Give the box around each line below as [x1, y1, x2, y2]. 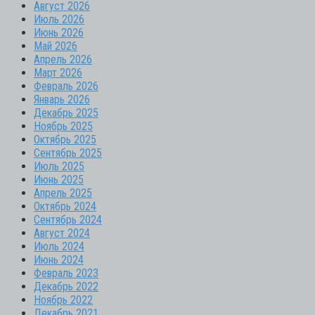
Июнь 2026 [34, 25, 84, 39]
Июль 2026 [34, 12, 84, 26]
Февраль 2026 [34, 79, 98, 93]
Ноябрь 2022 [34, 292, 93, 307]
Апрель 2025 [34, 186, 92, 200]
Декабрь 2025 [34, 105, 98, 120]
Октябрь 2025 [34, 132, 96, 146]
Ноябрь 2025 [34, 119, 93, 133]
